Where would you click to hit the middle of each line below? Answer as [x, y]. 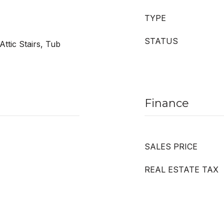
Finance [167, 103]
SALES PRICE [171, 146]
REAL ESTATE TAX [181, 169]
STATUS [161, 41]
